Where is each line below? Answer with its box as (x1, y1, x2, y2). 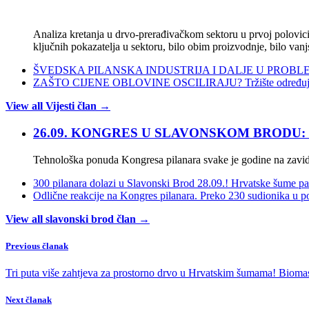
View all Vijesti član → (6, 100, 110, 112)
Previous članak (6, 240, 68, 251)
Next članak (6, 295, 52, 306)
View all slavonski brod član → (6, 212, 150, 225)
